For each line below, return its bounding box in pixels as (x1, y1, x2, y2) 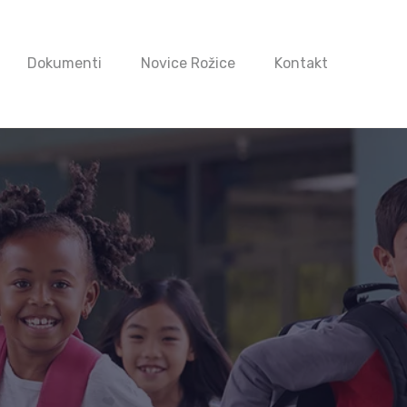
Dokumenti (27, 55, 102, 72)
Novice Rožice (141, 55, 235, 72)
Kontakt (274, 55, 328, 72)
